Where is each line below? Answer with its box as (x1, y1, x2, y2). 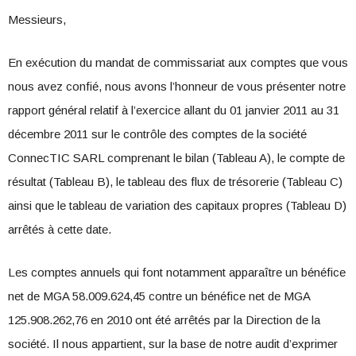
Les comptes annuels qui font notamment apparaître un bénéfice (8, 265, 346, 280)
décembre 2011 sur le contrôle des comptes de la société (8, 127, 307, 141)
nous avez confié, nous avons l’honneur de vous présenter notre (8, 79, 346, 94)
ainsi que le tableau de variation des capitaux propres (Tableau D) (8, 199, 346, 213)
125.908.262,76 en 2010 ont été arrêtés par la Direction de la (8, 313, 320, 327)
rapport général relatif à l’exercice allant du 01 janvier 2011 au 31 (8, 103, 339, 118)
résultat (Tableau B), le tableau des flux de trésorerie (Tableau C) (8, 175, 342, 189)
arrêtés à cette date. (8, 222, 111, 237)
